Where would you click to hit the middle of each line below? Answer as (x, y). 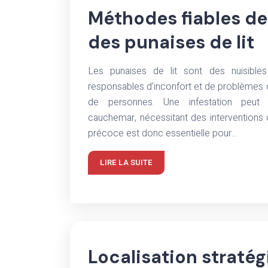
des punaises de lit (171, 42)
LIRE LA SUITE (126, 162)
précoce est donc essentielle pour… (163, 133)
